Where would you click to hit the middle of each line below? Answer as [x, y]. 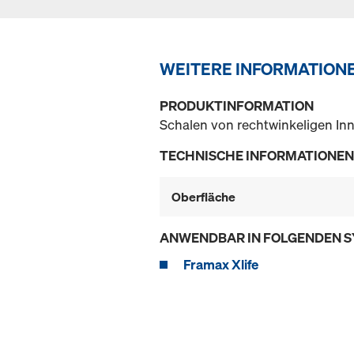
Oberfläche [203, 197]
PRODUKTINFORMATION [237, 106]
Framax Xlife [221, 265]
